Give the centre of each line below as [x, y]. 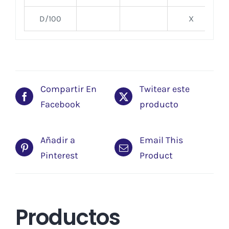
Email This [161, 140]
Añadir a [58, 140]
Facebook [60, 104]
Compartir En [68, 89]
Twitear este [165, 89]
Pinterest [59, 155]
